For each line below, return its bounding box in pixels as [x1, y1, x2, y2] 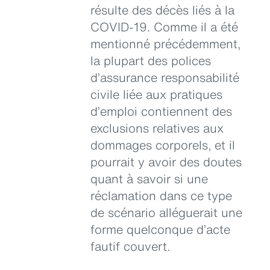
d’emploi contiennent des [90, 102, 232, 120]
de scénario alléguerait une [90, 203, 242, 221]
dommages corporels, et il [90, 136, 235, 154]
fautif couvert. [90, 237, 170, 255]
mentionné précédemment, [90, 34, 240, 52]
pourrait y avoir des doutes [90, 152, 242, 171]
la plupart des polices [90, 51, 211, 69]
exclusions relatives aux [90, 119, 224, 137]
